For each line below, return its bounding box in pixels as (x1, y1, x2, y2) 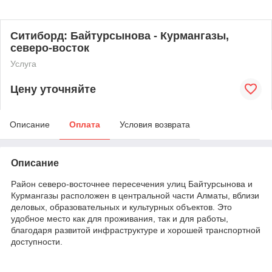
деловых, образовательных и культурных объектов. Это (11, 202, 232, 212)
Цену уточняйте (10, 83, 96, 95)
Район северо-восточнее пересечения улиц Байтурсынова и (11, 179, 253, 189)
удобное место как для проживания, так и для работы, (11, 214, 228, 223)
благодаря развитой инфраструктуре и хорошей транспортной (11, 225, 260, 235)
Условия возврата (120, 120, 190, 129)
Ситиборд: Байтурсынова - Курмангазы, (10, 30, 229, 42)
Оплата (69, 120, 100, 129)
